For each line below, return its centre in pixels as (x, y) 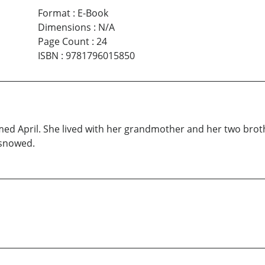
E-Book (93, 13)
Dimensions (64, 28)
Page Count (63, 42)
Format (54, 13)
